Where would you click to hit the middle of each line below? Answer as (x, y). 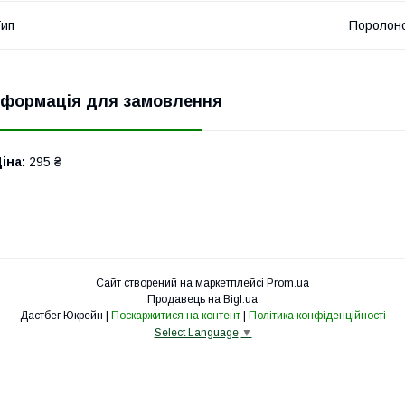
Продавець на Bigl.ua (202, 299)
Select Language (196, 332)
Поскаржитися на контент (175, 315)
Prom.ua (288, 283)
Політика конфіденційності (317, 315)
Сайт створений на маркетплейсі (181, 283)
